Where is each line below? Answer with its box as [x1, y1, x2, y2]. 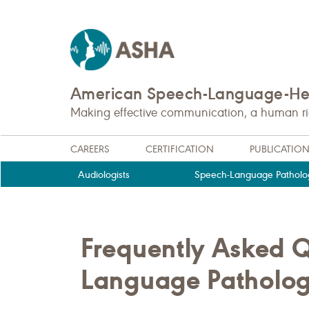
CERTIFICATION [146, 143, 214, 155]
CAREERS [70, 143, 110, 155]
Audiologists [78, 168, 130, 181]
